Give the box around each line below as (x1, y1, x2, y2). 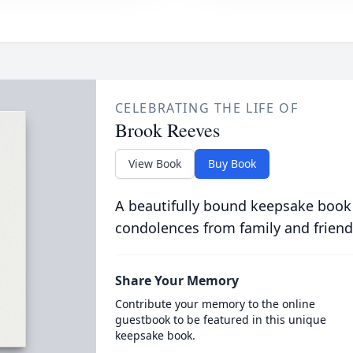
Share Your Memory (114, 272, 239, 289)
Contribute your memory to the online (114, 296, 315, 311)
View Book (128, 156, 181, 171)
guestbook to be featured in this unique (114, 312, 326, 327)
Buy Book (207, 156, 256, 171)
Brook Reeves (114, 117, 220, 143)
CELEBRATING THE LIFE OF (114, 99, 299, 117)
